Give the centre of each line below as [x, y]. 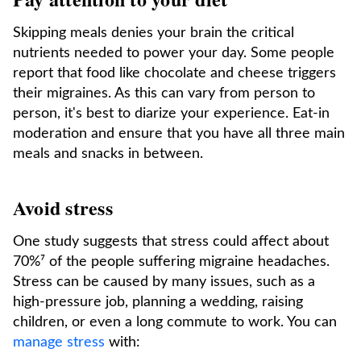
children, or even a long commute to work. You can [175, 322]
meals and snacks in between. [110, 154]
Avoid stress [63, 207]
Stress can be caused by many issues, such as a [164, 282]
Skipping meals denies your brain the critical [154, 33]
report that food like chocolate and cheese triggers [174, 73]
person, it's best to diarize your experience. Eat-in [171, 114]
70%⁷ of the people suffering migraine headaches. [171, 262]
